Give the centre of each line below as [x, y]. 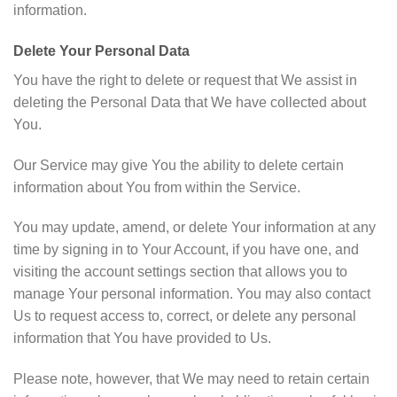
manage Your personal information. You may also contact [192, 294]
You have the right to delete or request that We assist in [185, 80]
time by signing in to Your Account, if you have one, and [186, 250]
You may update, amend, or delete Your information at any [195, 228]
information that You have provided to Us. [142, 339]
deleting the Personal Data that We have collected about [190, 102]
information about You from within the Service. [157, 187]
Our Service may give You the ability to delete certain [179, 165]
